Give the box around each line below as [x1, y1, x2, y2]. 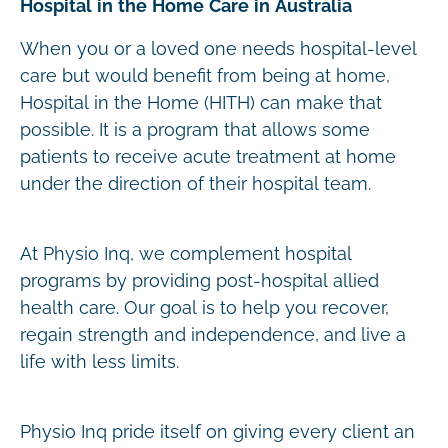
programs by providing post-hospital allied [20, 271, 379, 291]
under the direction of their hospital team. [20, 174, 371, 194]
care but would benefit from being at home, [20, 66, 390, 86]
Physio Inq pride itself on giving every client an [20, 422, 415, 442]
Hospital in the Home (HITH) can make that [20, 93, 382, 113]
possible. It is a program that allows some [20, 120, 370, 140]
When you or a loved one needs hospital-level [20, 39, 417, 59]
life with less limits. [20, 352, 179, 372]
